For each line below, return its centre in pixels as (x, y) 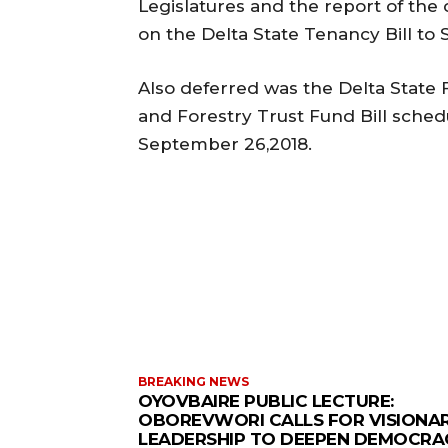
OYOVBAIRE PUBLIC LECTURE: (266, 400)
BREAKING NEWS (193, 381)
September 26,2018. (225, 143)
